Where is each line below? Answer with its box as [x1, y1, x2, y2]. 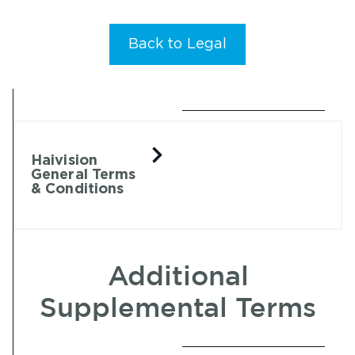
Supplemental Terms [40, 297, 316, 321]
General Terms [31, 166, 136, 181]
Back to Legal [128, 37, 227, 52]
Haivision [31, 151, 97, 167]
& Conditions [31, 180, 124, 196]
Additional [107, 265, 249, 289]
